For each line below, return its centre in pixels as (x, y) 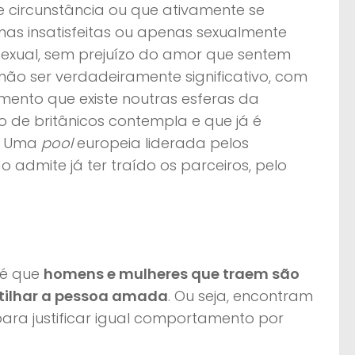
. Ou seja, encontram (240, 296)
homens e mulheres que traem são (172, 273)
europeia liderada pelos (163, 143)
